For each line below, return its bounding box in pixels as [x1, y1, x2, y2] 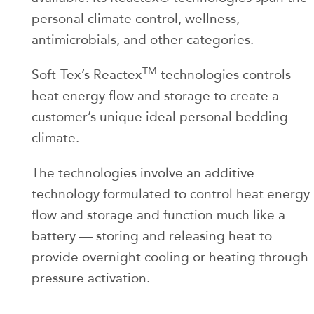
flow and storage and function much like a [32, 207, 285, 224]
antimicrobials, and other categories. [32, 32, 254, 48]
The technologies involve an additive [32, 165, 254, 182]
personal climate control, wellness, [32, 11, 240, 27]
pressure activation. [32, 270, 150, 287]
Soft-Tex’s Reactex [32, 67, 142, 83]
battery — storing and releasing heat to [32, 228, 272, 245]
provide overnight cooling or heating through [32, 249, 308, 266]
